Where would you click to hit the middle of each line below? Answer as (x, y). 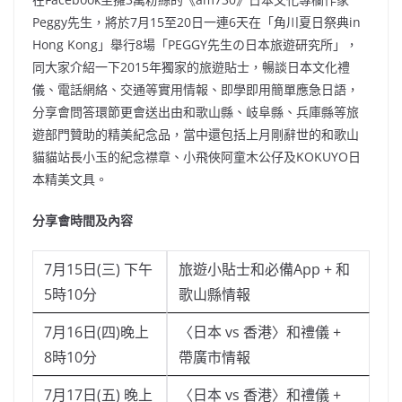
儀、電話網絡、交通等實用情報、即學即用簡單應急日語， (196, 90)
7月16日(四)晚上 (96, 332)
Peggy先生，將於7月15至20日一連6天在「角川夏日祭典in (197, 22)
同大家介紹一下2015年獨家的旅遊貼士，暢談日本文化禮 (191, 67)
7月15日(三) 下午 (98, 270)
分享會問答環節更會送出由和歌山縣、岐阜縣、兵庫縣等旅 (196, 112)
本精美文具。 (70, 179)
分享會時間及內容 (83, 221)
